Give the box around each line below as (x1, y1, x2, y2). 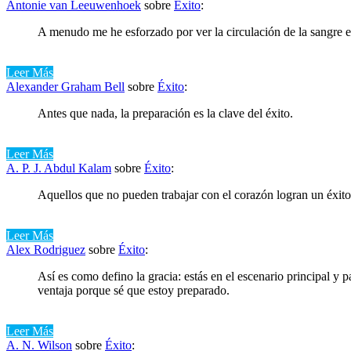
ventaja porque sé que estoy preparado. (38, 283, 230, 297)
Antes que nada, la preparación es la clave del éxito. (38, 106, 293, 120)
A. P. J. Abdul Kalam (6, 161, 111, 175)
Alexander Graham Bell (6, 79, 125, 93)
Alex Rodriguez (6, 242, 85, 256)
